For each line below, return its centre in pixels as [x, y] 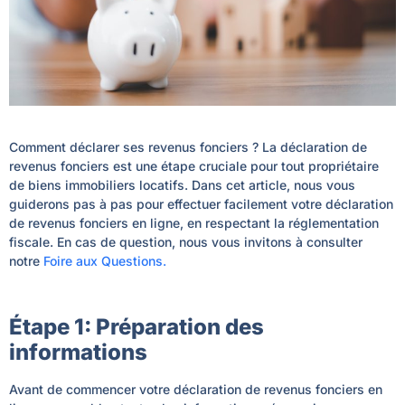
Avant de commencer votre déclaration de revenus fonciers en [196, 390]
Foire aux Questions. [105, 260]
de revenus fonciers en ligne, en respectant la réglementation [194, 222]
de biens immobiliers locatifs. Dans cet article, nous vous [182, 184]
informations [78, 353]
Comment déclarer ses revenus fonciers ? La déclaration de [188, 146]
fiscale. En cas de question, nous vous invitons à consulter [186, 241]
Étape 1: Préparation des [137, 327]
